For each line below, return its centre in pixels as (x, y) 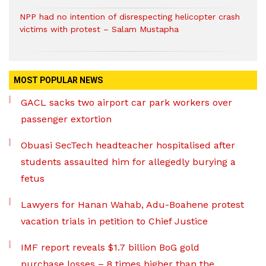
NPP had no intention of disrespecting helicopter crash (130, 16)
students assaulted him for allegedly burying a (128, 161)
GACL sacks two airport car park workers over (126, 102)
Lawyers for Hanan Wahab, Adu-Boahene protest (132, 204)
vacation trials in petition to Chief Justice (114, 221)
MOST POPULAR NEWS (58, 80)
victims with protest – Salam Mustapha (99, 29)
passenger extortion (66, 119)
